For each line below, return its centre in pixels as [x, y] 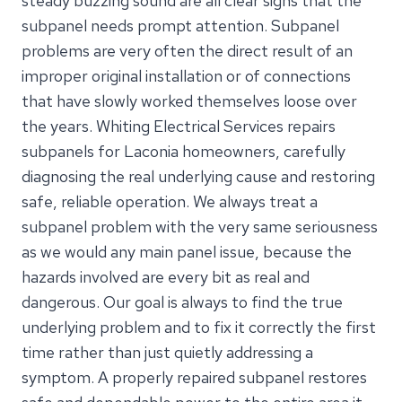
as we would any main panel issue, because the [187, 251]
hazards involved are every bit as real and [166, 276]
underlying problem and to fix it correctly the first [199, 327]
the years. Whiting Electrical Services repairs [179, 126]
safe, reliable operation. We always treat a [170, 201]
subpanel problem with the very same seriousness [200, 226]
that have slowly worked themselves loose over [189, 100]
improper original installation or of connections [186, 75]
